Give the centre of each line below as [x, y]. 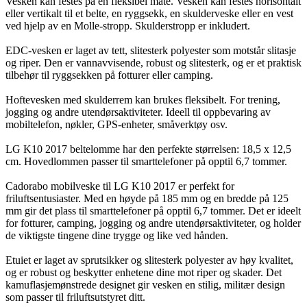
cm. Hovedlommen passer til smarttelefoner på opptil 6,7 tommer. [146, 161]
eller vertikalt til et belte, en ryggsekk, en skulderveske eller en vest [149, 13]
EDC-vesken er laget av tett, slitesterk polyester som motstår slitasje [151, 50]
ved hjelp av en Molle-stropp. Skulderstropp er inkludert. [128, 25]
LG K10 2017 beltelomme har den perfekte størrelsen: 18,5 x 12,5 [148, 149]
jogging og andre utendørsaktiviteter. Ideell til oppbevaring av [138, 112]
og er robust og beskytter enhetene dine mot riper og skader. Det [144, 272]
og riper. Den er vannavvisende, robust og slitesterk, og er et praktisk [153, 62]
